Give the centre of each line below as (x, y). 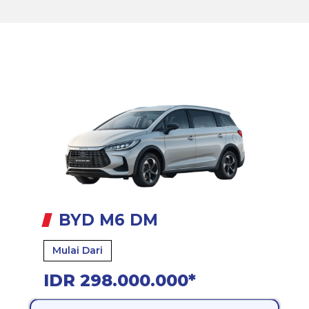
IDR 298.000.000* (120, 280)
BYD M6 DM (109, 220)
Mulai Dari (78, 250)
